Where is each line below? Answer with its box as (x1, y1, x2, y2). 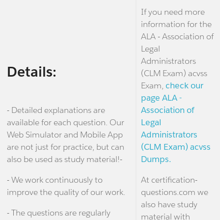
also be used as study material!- (6, 153, 122, 165)
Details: (6, 62, 56, 81)
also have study (140, 199, 197, 210)
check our (165, 80, 203, 91)
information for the (140, 19, 212, 30)
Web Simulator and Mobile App (6, 129, 123, 140)
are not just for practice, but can (6, 141, 124, 152)
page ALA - (140, 92, 182, 104)
